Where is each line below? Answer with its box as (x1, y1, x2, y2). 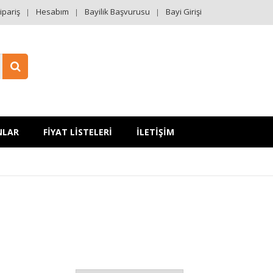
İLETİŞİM (136, 126, 174, 138)
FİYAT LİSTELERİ (43, 126, 112, 138)
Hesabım (36, 6, 69, 17)
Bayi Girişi (166, 6, 202, 17)
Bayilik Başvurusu (85, 6, 150, 17)
